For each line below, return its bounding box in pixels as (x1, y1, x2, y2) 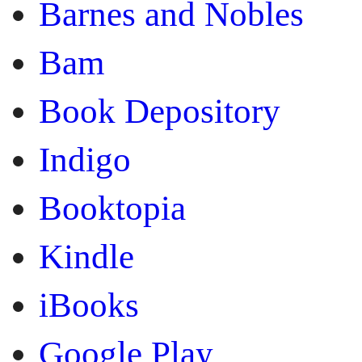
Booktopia (39, 188, 186, 227)
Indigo (39, 140, 131, 179)
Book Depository (39, 91, 280, 130)
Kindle (39, 237, 134, 276)
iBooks (39, 285, 139, 324)
